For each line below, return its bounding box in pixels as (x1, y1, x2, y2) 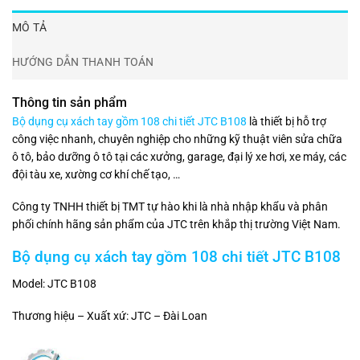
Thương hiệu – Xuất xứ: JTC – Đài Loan (12, 309, 207, 322)
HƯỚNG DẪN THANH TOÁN (12, 55, 154, 69)
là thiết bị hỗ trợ (249, 114, 326, 128)
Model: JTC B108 (12, 276, 96, 290)
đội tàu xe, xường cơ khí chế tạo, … (12, 167, 180, 181)
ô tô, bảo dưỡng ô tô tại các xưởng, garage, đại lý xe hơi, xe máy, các (12, 149, 346, 163)
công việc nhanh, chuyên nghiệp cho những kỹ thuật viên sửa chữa (12, 132, 342, 145)
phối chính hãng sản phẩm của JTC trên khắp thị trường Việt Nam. (12, 218, 341, 231)
